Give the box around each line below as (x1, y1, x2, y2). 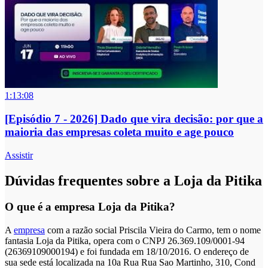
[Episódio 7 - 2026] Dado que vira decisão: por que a (5, 112, 263, 125)
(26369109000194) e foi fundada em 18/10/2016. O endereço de (5, 246, 249, 257)
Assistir (5, 150, 33, 160)
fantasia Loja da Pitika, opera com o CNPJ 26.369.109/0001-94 (5, 236, 245, 246)
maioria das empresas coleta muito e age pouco (5, 125, 234, 138)
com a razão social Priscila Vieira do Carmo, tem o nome (45, 225, 261, 236)
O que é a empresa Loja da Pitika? (5, 200, 175, 214)
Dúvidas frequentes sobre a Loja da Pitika (5, 172, 262, 188)
